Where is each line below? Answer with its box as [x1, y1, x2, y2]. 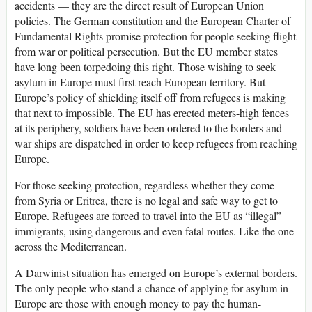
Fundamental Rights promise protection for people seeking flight [15, 29, 296, 44]
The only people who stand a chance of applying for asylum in [15, 281, 288, 296]
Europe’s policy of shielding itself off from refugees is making [15, 90, 286, 105]
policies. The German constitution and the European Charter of [15, 13, 290, 29]
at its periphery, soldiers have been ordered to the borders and [15, 120, 282, 136]
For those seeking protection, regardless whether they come [15, 178, 274, 193]
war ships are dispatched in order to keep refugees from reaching [15, 136, 297, 151]
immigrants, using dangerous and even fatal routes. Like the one [15, 224, 294, 239]
